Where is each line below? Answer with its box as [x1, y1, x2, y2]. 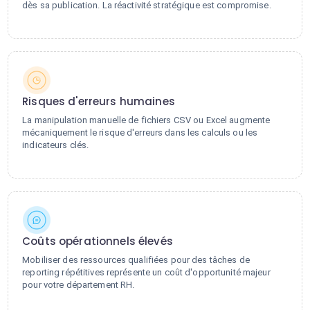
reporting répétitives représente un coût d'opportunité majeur [22, 267, 271, 277]
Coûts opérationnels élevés [22, 234, 173, 248]
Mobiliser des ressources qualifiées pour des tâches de [22, 255, 250, 265]
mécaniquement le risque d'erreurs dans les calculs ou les [22, 127, 258, 138]
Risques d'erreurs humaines [22, 94, 175, 109]
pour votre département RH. [22, 280, 135, 290]
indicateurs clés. [22, 140, 89, 150]
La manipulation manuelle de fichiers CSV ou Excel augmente [22, 115, 271, 125]
